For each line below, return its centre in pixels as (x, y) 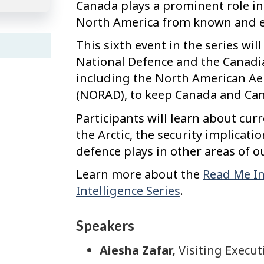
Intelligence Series (128, 191)
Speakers (105, 226)
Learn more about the (139, 174)
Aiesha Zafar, (138, 250)
